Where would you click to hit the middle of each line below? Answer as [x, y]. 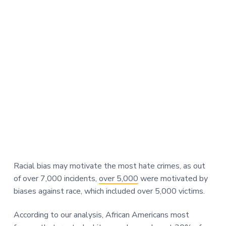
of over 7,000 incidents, [56, 179]
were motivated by [173, 179]
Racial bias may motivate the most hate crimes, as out [109, 166]
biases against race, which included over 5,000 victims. [109, 191]
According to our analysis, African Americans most [101, 215]
